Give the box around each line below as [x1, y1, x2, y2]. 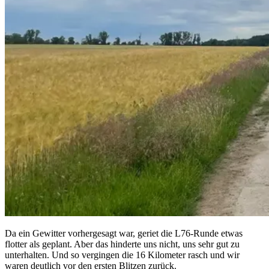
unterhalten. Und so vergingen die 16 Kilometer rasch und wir [5, 250, 240, 261]
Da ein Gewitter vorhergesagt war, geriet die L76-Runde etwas [5, 228, 243, 239]
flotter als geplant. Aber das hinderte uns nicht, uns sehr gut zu [5, 239, 240, 250]
